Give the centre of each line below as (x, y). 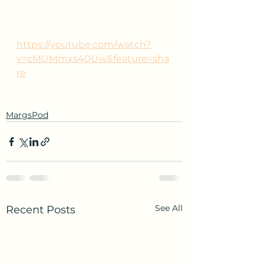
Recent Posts (41, 210)
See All (169, 208)
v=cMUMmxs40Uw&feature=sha (93, 59)
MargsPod (27, 115)
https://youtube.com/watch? (84, 45)
